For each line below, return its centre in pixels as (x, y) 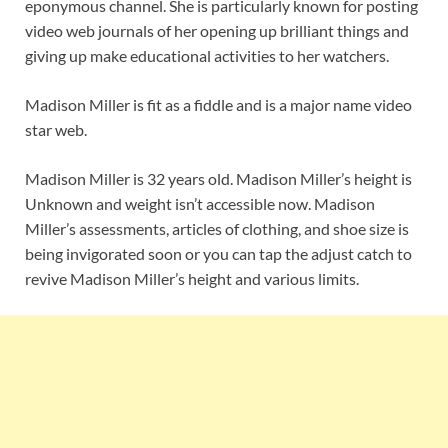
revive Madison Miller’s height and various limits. (192, 279)
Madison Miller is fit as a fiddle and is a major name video (218, 105)
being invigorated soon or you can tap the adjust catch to (218, 254)
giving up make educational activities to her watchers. (207, 56)
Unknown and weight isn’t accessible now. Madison (200, 204)
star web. (56, 130)
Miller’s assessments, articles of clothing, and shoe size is (217, 229)
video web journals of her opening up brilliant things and (217, 31)
